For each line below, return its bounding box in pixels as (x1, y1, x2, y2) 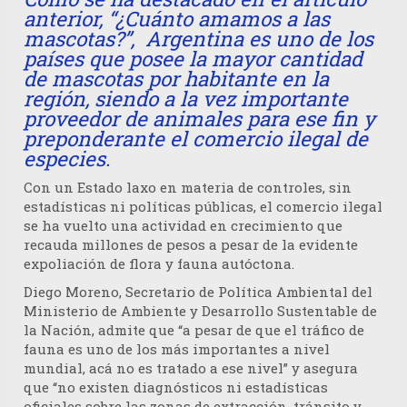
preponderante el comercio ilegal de (24, 125, 368, 153)
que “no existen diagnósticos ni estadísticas (24, 378, 328, 397)
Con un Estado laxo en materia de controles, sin (24, 178, 352, 197)
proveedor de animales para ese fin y (24, 105, 375, 133)
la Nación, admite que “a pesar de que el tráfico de (24, 321, 364, 340)
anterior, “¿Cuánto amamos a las (24, 5, 330, 33)
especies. (24, 145, 110, 173)
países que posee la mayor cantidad (24, 45, 362, 73)
